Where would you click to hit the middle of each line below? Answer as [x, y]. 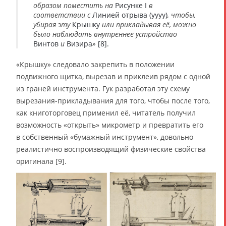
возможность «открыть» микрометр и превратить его [110, 125]
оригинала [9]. [41, 161]
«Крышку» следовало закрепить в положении [95, 65]
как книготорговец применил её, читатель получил [106, 113]
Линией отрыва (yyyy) [129, 15]
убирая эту [52, 25]
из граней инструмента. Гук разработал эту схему [103, 89]
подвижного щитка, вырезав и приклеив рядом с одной [113, 77]
